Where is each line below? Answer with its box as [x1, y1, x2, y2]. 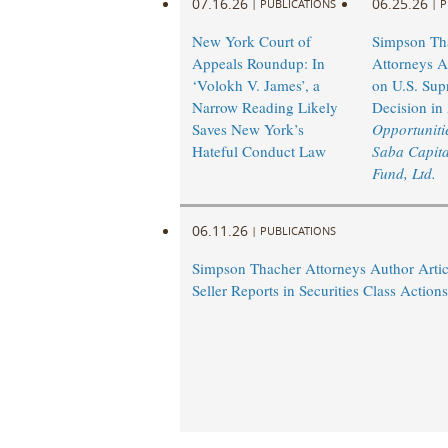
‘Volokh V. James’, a [191, 75, 320, 96]
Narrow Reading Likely [191, 97, 338, 118]
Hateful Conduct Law [191, 141, 326, 162]
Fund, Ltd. [371, 163, 436, 184]
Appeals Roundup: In [191, 53, 325, 74]
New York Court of [191, 31, 311, 52]
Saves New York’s [191, 119, 304, 140]
